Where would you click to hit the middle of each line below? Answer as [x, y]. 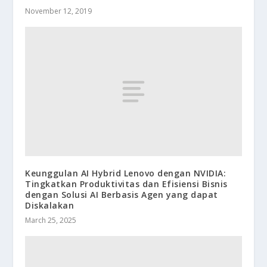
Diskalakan [50, 206]
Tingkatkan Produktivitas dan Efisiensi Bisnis [126, 184]
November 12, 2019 [59, 11]
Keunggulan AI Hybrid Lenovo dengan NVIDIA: [126, 173]
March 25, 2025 [51, 221]
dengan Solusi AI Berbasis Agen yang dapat [122, 195]
